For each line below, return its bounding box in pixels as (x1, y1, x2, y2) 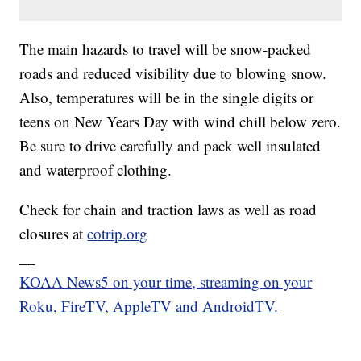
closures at (19, 223, 88, 244)
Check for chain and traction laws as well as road (19, 199, 317, 220)
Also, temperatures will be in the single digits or (19, 87, 314, 108)
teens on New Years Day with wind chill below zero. (19, 111, 342, 132)
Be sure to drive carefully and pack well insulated (19, 135, 322, 156)
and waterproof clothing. (19, 160, 172, 180)
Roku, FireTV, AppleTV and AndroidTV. (19, 296, 279, 317)
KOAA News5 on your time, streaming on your (19, 272, 313, 293)
